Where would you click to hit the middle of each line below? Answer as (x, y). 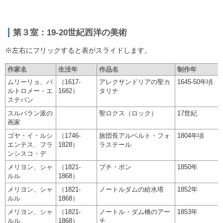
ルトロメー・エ (30, 91)
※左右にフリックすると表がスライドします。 (78, 50)
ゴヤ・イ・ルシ (30, 135)
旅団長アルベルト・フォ (135, 135)
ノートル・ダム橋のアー (135, 212)
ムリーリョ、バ (30, 82)
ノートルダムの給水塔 (131, 189)
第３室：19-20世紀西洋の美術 (70, 33)
